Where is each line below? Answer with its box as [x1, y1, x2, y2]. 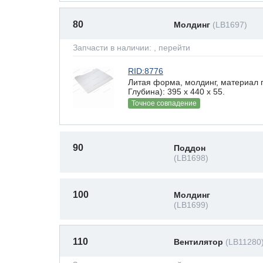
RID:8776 [128, 66, 163, 76]
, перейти [154, 43, 190, 52]
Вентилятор [174, 237, 225, 247]
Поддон [174, 143, 205, 153]
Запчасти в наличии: [73, 43, 154, 52]
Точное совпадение [131, 99, 197, 107]
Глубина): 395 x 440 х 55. [128, 86, 225, 96]
